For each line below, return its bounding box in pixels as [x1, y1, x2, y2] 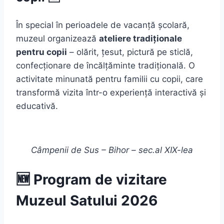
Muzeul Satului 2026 [16, 191, 157, 209]
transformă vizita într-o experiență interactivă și [16, 87, 206, 98]
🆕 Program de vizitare [16, 170, 167, 188]
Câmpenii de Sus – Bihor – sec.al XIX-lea [31, 145, 193, 155]
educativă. [16, 101, 58, 111]
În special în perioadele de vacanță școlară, [16, 20, 189, 30]
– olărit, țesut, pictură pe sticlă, [67, 47, 193, 57]
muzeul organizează [16, 33, 99, 44]
